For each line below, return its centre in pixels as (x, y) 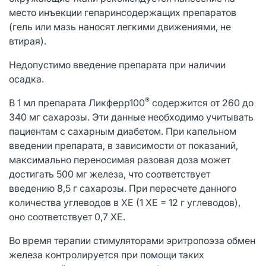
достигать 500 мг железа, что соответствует (110, 174)
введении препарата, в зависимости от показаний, (123, 145)
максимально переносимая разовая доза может (120, 159)
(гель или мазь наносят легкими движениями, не (120, 26)
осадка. (26, 79)
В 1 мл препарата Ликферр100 (77, 102)
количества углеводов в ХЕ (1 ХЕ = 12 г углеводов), (125, 202)
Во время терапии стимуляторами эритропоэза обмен (132, 240)
